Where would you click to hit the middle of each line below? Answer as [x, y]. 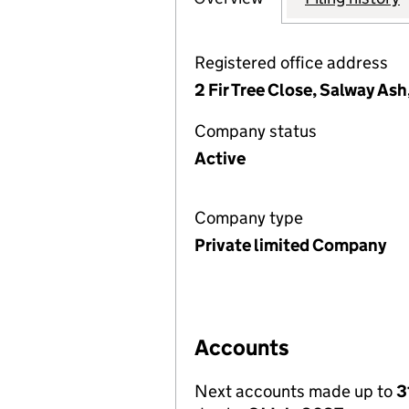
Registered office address [291, 63]
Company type [249, 218]
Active [220, 158]
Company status [256, 131]
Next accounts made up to [295, 391]
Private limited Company [290, 245]
